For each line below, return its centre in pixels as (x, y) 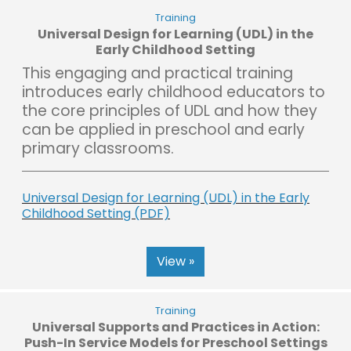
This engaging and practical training (157, 73)
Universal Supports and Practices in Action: (175, 327)
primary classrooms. (98, 148)
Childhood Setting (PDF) (96, 213)
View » (175, 261)
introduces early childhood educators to (174, 92)
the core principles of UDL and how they (170, 110)
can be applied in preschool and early (163, 129)
